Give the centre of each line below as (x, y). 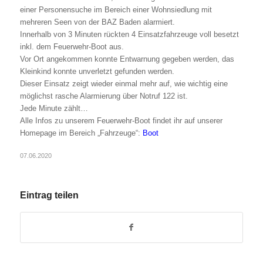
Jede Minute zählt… (54, 108)
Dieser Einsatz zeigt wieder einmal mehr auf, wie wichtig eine (124, 83)
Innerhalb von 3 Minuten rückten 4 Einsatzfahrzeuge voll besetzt (129, 34)
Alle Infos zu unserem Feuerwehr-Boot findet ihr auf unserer (121, 120)
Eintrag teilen (49, 195)
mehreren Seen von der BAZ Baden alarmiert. (97, 22)
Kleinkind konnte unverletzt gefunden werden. (97, 71)
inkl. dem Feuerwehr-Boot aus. (72, 46)
